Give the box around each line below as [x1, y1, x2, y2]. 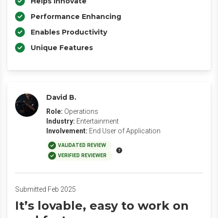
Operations [64, 108, 98, 115]
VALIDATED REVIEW [58, 142, 106, 148]
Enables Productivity [31, 28, 107, 36]
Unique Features [31, 43, 93, 52]
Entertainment [76, 117, 119, 125]
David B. [46, 93, 76, 102]
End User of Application [89, 127, 161, 135]
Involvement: [46, 127, 88, 135]
